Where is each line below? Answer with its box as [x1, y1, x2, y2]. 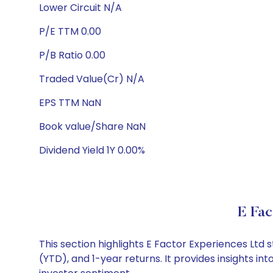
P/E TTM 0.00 [39, 24, 101, 38]
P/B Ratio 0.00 [39, 48, 105, 62]
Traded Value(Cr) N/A [39, 72, 144, 86]
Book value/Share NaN [39, 119, 146, 133]
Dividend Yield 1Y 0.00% [39, 143, 145, 157]
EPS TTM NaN [39, 96, 101, 110]
